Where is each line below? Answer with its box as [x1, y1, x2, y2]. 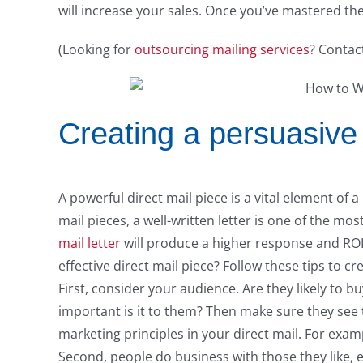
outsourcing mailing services [135, 41, 310, 59]
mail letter [58, 234, 121, 253]
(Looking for [58, 41, 135, 59]
